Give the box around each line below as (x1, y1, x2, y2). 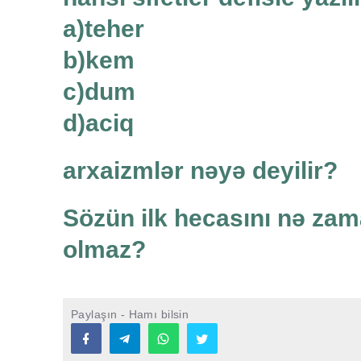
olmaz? (63, 236, 146, 263)
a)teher (63, 15, 144, 43)
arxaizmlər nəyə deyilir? (63, 157, 338, 185)
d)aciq (63, 110, 134, 137)
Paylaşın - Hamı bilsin (71, 308, 189, 322)
